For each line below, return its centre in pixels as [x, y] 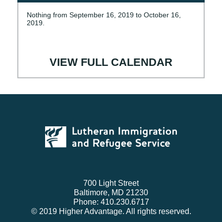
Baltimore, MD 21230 [111, 193]
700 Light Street [111, 183]
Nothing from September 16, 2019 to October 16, [104, 15]
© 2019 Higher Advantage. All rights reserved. [111, 212]
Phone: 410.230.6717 [111, 202]
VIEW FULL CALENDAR [111, 62]
